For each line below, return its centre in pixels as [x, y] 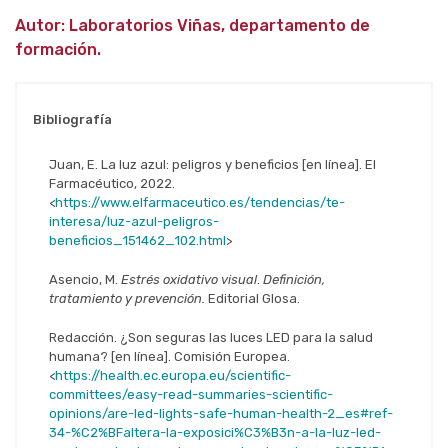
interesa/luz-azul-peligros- [134, 222]
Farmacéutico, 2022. [112, 184]
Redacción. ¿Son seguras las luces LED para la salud [211, 338]
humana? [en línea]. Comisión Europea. [169, 357]
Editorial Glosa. [252, 299]
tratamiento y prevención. [127, 299]
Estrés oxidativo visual [189, 280]
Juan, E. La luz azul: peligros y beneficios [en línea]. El [212, 165]
